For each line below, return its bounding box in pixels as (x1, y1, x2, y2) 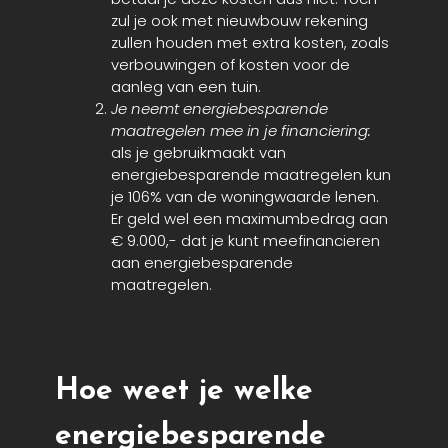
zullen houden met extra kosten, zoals (111, 32, 389, 54)
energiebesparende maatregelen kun (111, 164, 391, 186)
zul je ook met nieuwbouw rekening (111, 10, 368, 32)
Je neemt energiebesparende (111, 98, 328, 120)
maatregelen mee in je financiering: (111, 120, 371, 142)
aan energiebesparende (111, 252, 293, 274)
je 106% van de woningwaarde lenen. (111, 186, 379, 208)
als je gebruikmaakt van (111, 142, 286, 164)
